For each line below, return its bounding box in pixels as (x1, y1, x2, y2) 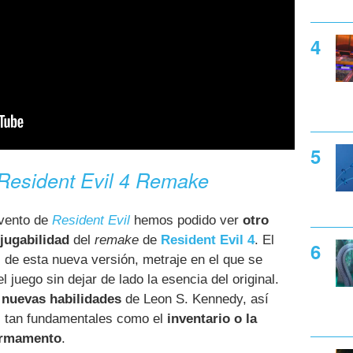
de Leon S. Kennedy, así (121, 292, 269, 307)
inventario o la (167, 311, 257, 327)
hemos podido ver (130, 213, 243, 229)
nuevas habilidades (2, 292, 121, 307)
